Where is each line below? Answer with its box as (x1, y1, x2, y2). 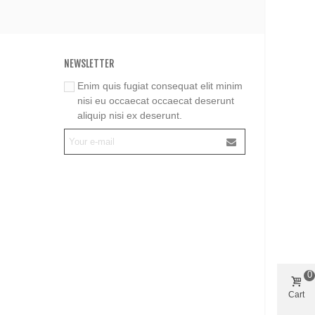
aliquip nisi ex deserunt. (77, 110, 182, 122)
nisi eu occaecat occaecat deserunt (77, 95, 234, 107)
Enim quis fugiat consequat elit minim (77, 80, 243, 92)
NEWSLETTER (64, 58, 114, 70)
